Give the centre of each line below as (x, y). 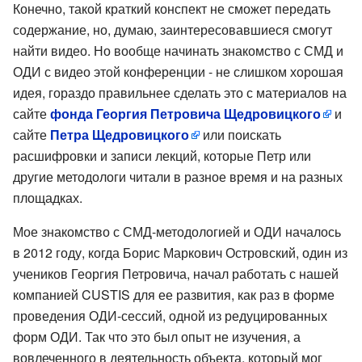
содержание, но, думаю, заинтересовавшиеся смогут (173, 29)
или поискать (240, 134)
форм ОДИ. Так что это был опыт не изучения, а (157, 336)
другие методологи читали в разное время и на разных (178, 176)
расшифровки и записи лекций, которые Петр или (162, 155)
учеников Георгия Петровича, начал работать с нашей (176, 273)
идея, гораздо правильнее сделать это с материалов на (180, 92)
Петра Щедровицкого (120, 134)
